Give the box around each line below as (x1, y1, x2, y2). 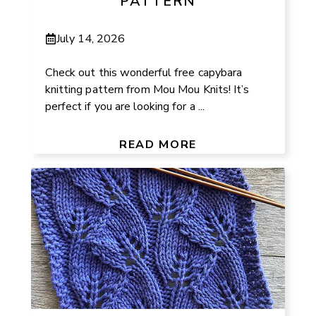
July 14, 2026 (56, 30, 126, 47)
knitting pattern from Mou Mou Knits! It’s (45, 81, 250, 97)
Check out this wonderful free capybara (45, 64, 242, 80)
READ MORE (119, 136, 197, 152)
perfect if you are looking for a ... (45, 98, 205, 114)
